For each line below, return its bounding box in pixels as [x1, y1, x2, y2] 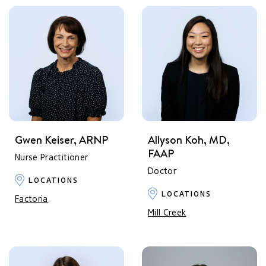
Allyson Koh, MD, [148, 132, 230, 147]
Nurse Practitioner [15, 153, 88, 163]
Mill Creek [148, 208, 186, 218]
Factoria [15, 194, 48, 205]
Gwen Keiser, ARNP [15, 132, 108, 147]
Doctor [148, 166, 177, 176]
